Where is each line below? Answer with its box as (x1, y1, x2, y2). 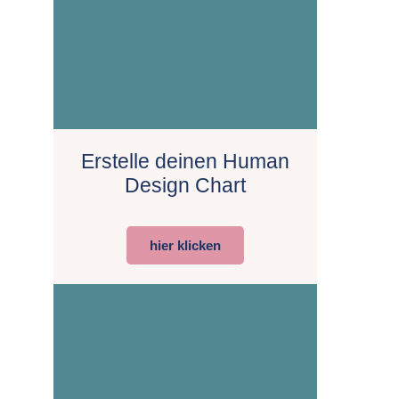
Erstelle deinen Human (80, 149, 289, 173)
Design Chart (124, 173, 246, 197)
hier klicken (149, 237, 221, 253)
